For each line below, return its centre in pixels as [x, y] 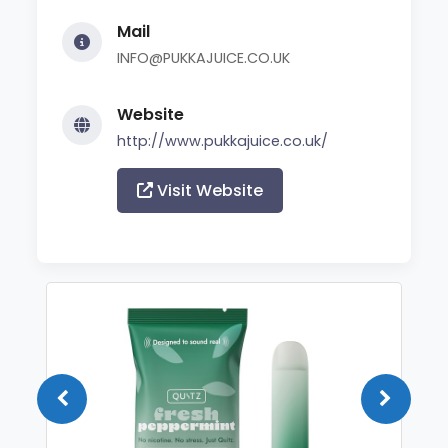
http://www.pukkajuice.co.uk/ [223, 140]
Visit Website [208, 190]
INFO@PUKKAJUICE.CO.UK [204, 57]
